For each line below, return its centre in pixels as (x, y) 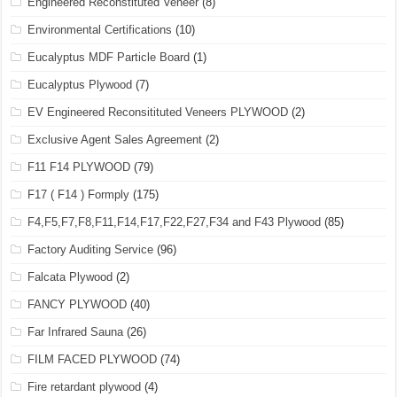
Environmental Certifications (100, 30)
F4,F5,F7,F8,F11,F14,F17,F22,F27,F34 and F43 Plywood (175, 222)
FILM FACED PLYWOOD (93, 359)
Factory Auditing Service (91, 249)
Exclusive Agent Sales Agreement (115, 140)
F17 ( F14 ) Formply (79, 195)
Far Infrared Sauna (76, 332)
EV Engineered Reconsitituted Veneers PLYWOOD (158, 112)
